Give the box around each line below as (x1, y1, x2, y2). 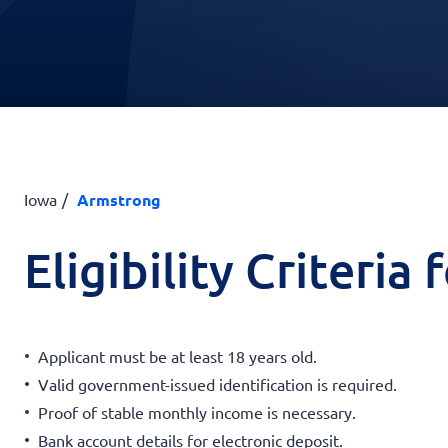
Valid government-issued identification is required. (38, 373, 397, 394)
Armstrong (77, 189, 161, 210)
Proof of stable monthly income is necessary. (38, 401, 356, 422)
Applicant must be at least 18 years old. (38, 345, 317, 366)
